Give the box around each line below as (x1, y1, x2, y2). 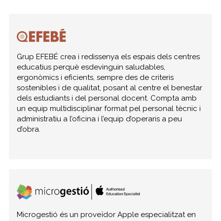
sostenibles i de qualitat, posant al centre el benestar (17, 83, 203, 93)
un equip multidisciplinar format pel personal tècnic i (17, 104, 201, 113)
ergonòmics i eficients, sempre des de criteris (17, 73, 174, 82)
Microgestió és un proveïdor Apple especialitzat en (17, 210, 196, 219)
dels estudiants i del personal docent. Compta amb (17, 94, 197, 103)
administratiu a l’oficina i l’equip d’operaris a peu (17, 114, 183, 124)
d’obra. (17, 125, 41, 134)
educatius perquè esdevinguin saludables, (17, 63, 166, 72)
